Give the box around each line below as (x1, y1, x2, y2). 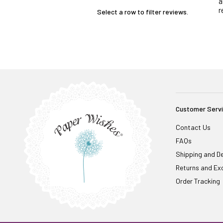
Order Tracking (175, 177, 220, 186)
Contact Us (175, 123, 211, 132)
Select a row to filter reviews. (97, 7, 188, 16)
